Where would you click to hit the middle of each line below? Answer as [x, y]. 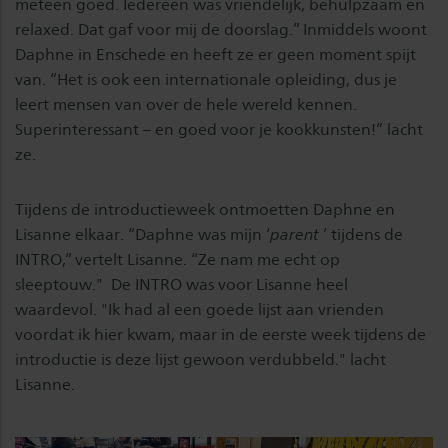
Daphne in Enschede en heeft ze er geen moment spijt [215, 55]
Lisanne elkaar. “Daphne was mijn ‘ [142, 235]
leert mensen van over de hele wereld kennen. [186, 105]
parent [296, 235]
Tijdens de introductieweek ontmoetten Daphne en [205, 210]
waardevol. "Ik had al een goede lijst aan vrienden [199, 310]
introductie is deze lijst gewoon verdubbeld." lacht [200, 360]
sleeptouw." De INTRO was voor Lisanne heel [181, 285]
